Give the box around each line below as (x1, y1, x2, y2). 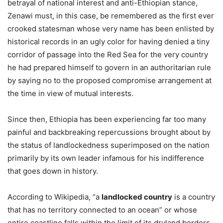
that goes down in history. (7, 166, 98, 176)
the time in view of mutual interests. (7, 89, 133, 99)
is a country (172, 192, 215, 202)
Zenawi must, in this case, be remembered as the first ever (7, 11, 214, 21)
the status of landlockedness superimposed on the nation (7, 140, 210, 150)
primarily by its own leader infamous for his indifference (7, 153, 204, 163)
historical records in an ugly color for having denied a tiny (7, 37, 210, 47)
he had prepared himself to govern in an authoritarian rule (7, 63, 211, 73)
